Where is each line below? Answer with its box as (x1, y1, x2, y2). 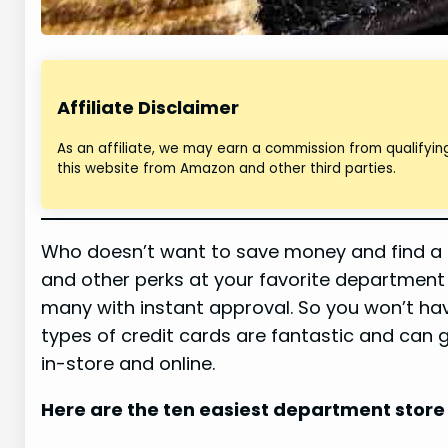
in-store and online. (41, 351, 216, 377)
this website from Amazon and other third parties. (57, 159, 397, 179)
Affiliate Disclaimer (57, 95, 240, 121)
